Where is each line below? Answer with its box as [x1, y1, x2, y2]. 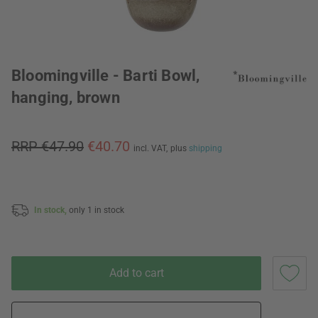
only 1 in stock [69, 204, 124, 215]
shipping [189, 143, 222, 153]
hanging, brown [11, 89, 120, 106]
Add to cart [109, 265, 164, 280]
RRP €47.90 [11, 138, 84, 155]
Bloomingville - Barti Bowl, [11, 67, 200, 84]
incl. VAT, [133, 143, 168, 153]
